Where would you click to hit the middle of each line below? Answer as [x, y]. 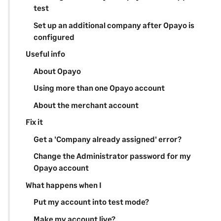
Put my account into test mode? [91, 202]
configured [54, 37]
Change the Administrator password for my [112, 156]
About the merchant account [86, 105]
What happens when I [64, 184]
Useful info [45, 54]
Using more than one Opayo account [99, 88]
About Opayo [57, 71]
